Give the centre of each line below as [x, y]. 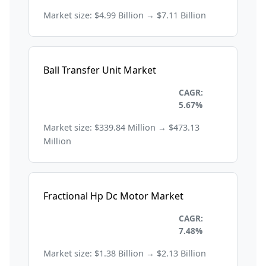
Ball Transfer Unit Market [100, 70]
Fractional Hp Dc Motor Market [113, 196]
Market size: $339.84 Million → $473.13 [121, 128]
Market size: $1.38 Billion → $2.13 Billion [125, 254]
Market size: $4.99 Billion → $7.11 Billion [125, 15]
